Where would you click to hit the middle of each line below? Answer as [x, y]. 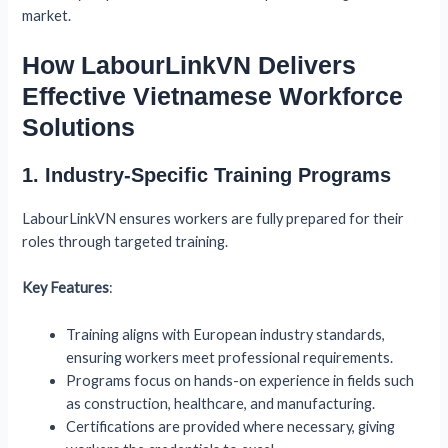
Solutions [79, 127]
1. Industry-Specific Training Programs [207, 175]
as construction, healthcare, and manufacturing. [221, 403]
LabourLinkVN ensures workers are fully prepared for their [213, 219]
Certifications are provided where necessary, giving [231, 426]
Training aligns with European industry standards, [226, 334]
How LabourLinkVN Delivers [189, 65]
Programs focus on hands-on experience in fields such [240, 380]
